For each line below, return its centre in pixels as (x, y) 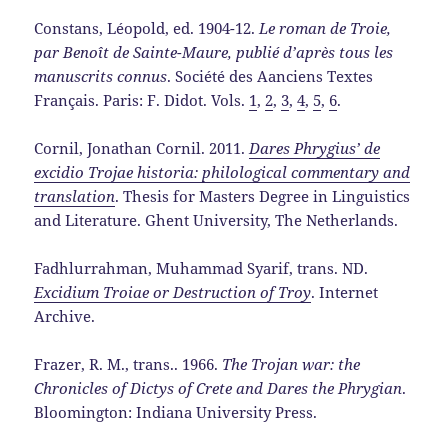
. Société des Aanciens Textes (270, 76)
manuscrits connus (101, 76)
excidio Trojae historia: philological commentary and (222, 172)
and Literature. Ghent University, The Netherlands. (216, 220)
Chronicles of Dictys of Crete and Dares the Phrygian (218, 388)
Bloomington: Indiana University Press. (176, 412)
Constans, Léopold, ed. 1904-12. (147, 28)
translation (75, 196)
